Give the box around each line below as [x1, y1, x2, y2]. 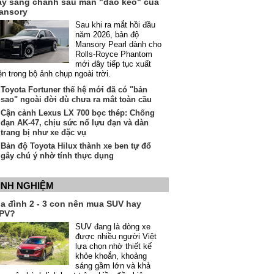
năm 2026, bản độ [75, 30, 139, 39]
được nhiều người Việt [75, 232, 157, 241]
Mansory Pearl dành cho [75, 40, 161, 49]
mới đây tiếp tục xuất [75, 59, 151, 68]
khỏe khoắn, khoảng [75, 251, 147, 261]
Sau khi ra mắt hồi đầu [75, 20, 155, 29]
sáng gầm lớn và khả [75, 261, 150, 270]
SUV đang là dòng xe [75, 222, 150, 231]
